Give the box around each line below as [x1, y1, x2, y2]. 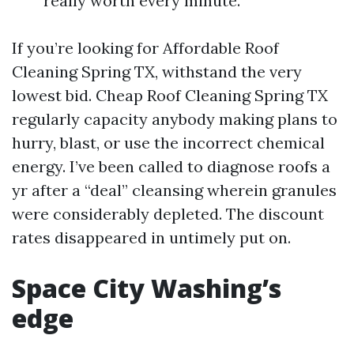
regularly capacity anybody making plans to [12, 109, 337, 129]
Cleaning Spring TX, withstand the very [12, 62, 302, 81]
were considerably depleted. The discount [12, 204, 324, 224]
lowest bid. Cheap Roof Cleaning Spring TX [12, 85, 328, 105]
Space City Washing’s [12, 271, 281, 305]
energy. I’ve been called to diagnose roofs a [12, 156, 330, 176]
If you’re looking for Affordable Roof [12, 38, 279, 58]
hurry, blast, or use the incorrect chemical [12, 133, 325, 153]
